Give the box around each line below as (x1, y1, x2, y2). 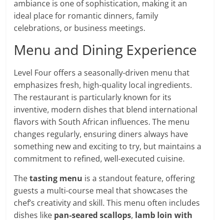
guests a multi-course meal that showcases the (14, 185, 188, 196)
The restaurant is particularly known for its (14, 92, 172, 103)
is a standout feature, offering (82, 173, 195, 184)
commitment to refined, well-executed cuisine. (14, 153, 185, 165)
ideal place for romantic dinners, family (14, 10, 159, 22)
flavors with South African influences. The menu (14, 116, 190, 128)
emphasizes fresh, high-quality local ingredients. (14, 80, 192, 91)
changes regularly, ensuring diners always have (14, 129, 189, 140)
